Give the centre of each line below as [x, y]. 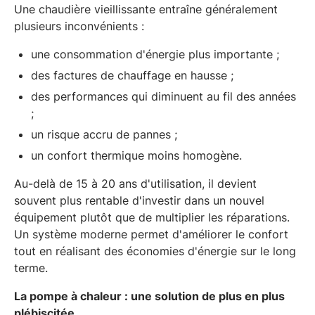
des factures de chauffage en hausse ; [132, 75]
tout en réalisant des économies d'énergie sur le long [155, 251]
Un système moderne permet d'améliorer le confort [151, 234]
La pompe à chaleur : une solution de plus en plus [149, 296]
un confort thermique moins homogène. [136, 155]
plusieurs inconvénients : [79, 26]
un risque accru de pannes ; [104, 134]
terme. [31, 268]
